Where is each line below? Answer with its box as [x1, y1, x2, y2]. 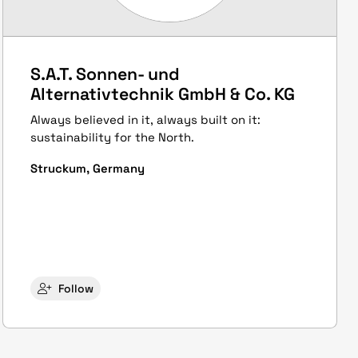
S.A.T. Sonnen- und [30, 63, 180, 86]
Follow [58, 281, 93, 296]
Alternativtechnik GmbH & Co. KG [30, 83, 295, 105]
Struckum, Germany [30, 160, 145, 176]
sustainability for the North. [30, 129, 194, 145]
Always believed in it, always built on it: [30, 111, 261, 127]
